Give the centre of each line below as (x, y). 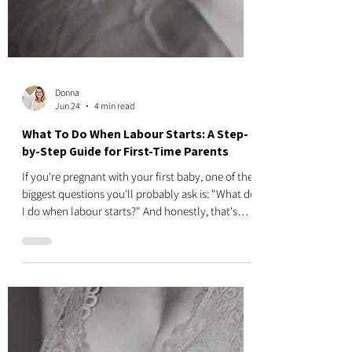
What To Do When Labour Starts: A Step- (135, 323)
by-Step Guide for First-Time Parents (125, 340)
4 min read (115, 294)
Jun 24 (68, 294)
